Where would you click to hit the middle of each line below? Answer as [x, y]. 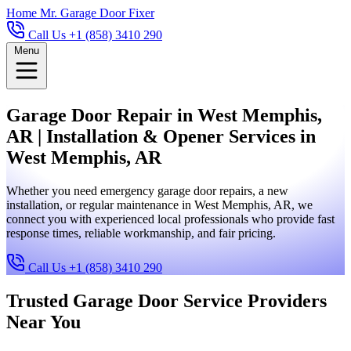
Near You [43, 322]
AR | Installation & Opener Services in [161, 136]
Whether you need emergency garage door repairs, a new [147, 190]
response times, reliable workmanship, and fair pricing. [141, 233]
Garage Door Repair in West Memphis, [164, 115]
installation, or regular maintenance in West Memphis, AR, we [159, 204]
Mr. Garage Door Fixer [97, 13]
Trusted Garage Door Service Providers [166, 300]
